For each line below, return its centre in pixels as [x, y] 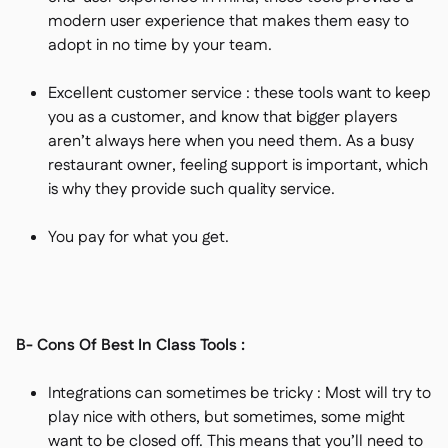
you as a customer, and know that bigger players [222, 117]
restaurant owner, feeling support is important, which [238, 165]
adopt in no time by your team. [160, 45]
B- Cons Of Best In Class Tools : [130, 345]
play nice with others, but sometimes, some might [226, 417]
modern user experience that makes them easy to [228, 21]
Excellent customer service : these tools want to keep [239, 93]
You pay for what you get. [138, 237]
